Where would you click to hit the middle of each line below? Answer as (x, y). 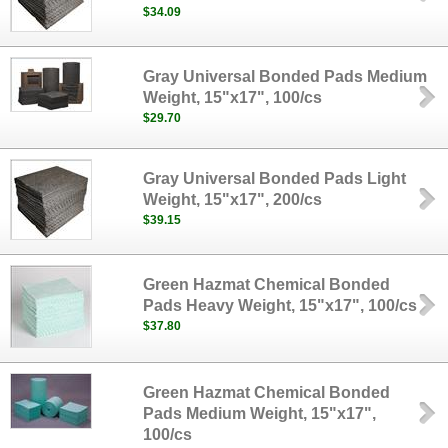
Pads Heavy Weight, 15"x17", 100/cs (280, 305)
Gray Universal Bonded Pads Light (275, 178)
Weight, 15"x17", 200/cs (233, 199)
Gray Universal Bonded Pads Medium (285, 76)
